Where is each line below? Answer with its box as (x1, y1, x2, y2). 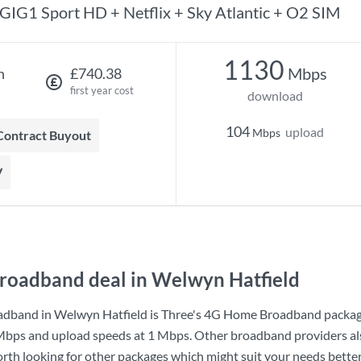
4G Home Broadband (204, 306, 322, 322)
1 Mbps (147, 327, 189, 342)
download (247, 88, 303, 103)
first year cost (69, 84, 134, 97)
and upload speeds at (26, 327, 147, 342)
